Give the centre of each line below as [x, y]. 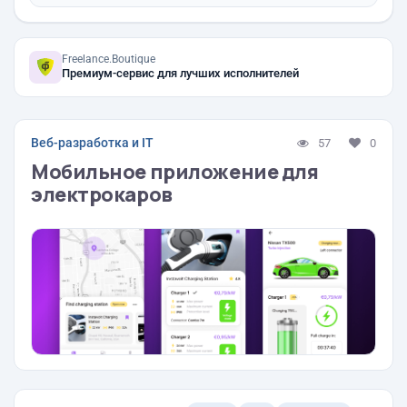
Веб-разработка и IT [92, 143]
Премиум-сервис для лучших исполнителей [180, 73]
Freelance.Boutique [109, 59]
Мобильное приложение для [175, 172]
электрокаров [102, 194]
